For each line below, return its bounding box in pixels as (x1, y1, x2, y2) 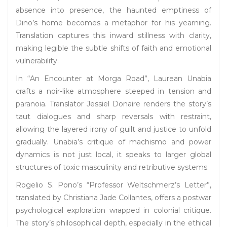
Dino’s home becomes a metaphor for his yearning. (16, 18, 211, 28)
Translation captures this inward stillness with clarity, (16, 31, 211, 41)
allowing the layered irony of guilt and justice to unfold (16, 125, 211, 134)
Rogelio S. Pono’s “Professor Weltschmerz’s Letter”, (16, 180, 211, 190)
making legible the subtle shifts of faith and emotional (16, 44, 211, 53)
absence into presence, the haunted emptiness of (16, 6, 211, 15)
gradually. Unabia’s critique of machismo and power (16, 137, 211, 147)
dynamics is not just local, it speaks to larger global (16, 150, 211, 160)
